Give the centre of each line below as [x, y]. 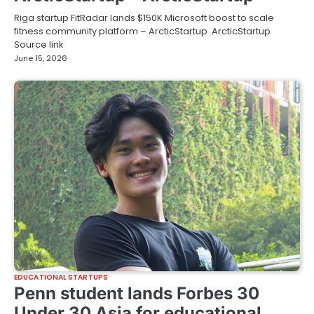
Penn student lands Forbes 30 [137, 294]
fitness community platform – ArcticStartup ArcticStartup [142, 32]
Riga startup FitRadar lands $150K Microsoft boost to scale [144, 18]
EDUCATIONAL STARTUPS [61, 278]
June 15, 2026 [41, 59]
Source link [39, 45]
